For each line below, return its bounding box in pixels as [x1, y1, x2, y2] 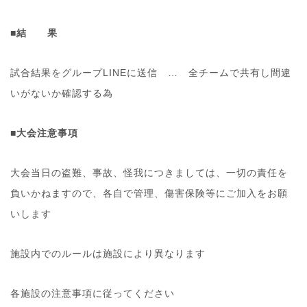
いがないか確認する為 [10, 88, 113, 99]
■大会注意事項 [10, 127, 78, 139]
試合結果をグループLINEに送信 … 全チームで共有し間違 [10, 67, 291, 79]
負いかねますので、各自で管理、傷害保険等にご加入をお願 [10, 188, 288, 199]
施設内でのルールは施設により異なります [10, 248, 206, 260]
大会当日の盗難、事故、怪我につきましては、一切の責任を [10, 167, 288, 179]
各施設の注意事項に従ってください [10, 288, 175, 299]
